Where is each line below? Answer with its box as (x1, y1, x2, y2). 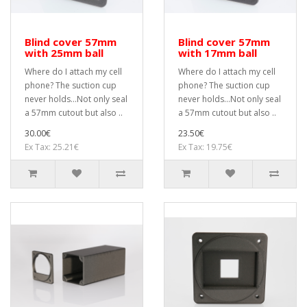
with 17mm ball (178, 46, 257, 60)
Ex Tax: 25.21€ (25, 141, 79, 153)
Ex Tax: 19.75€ (178, 141, 232, 153)
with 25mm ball (25, 46, 103, 60)
